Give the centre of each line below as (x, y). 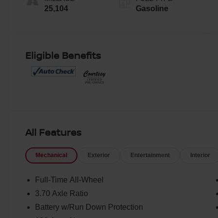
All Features (53, 132)
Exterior (99, 155)
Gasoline (152, 9)
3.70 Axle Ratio (62, 194)
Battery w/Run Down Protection (89, 207)
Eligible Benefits (63, 55)
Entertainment (150, 155)
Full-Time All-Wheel (70, 180)
